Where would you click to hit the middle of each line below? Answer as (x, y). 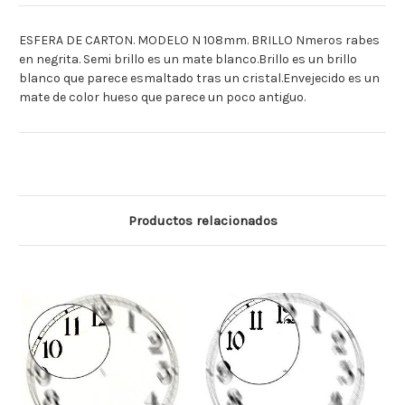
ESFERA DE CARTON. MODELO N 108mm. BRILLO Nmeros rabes (199, 41)
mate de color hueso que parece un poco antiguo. (162, 98)
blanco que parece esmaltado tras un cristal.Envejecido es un (199, 79)
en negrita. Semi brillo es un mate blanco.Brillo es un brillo (188, 60)
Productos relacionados (202, 221)
